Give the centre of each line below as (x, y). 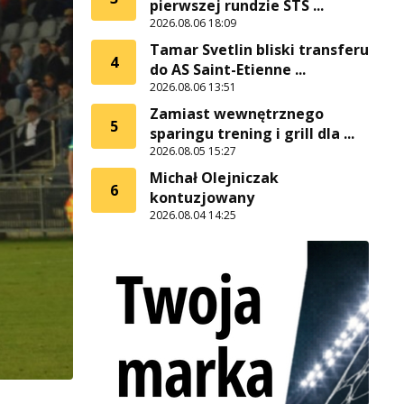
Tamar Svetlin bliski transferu (259, 50)
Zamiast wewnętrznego (237, 114)
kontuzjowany (202, 197)
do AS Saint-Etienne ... (228, 69)
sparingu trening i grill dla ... (252, 133)
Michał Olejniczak (214, 178)
